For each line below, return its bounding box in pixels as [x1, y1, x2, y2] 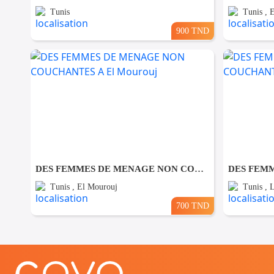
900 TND [176, 26, 209, 36]
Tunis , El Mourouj [50, 182, 117, 192]
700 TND [176, 201, 209, 211]
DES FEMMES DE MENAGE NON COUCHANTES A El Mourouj [194, 164, 204, 174]
